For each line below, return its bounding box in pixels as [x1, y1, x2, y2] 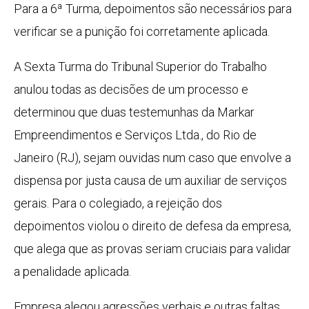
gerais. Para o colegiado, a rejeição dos [14, 196, 222, 211]
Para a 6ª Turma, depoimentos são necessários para [14, 1, 292, 17]
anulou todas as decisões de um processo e [14, 82, 248, 97]
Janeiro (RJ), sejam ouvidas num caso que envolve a [14, 150, 291, 166]
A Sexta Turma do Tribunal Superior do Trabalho [14, 59, 267, 74]
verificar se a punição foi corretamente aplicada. [14, 24, 270, 39]
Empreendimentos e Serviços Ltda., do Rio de [14, 128, 257, 143]
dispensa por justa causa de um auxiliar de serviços [14, 173, 287, 188]
